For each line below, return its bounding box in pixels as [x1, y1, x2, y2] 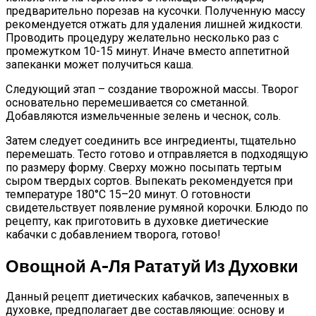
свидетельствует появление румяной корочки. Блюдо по [6, 200, 308, 214]
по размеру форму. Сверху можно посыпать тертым [6, 160, 281, 174]
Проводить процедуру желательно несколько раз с [6, 30, 279, 44]
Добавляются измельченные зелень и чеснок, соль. [6, 109, 281, 123]
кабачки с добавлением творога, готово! [6, 227, 221, 241]
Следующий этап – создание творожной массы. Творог [6, 82, 298, 96]
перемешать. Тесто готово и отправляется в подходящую [6, 147, 308, 161]
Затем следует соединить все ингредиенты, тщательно [6, 133, 296, 147]
